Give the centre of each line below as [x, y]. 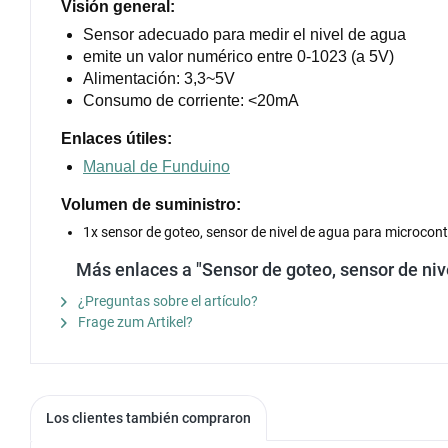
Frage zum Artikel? [134, 321]
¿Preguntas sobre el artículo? [166, 300]
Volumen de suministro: [151, 204]
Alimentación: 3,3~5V [159, 78]
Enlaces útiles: [116, 138]
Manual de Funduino [156, 166]
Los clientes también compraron [148, 417]
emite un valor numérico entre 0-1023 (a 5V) [238, 56]
